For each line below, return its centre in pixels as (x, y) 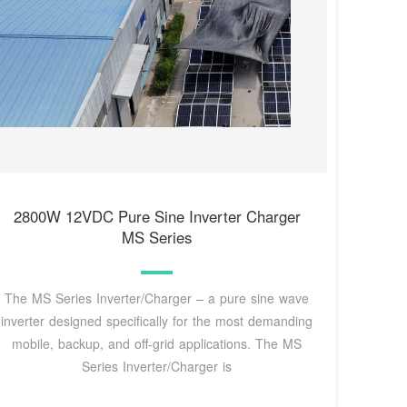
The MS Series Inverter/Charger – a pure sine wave (157, 298)
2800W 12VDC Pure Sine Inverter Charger (157, 216)
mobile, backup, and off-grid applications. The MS (157, 344)
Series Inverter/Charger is (157, 367)
